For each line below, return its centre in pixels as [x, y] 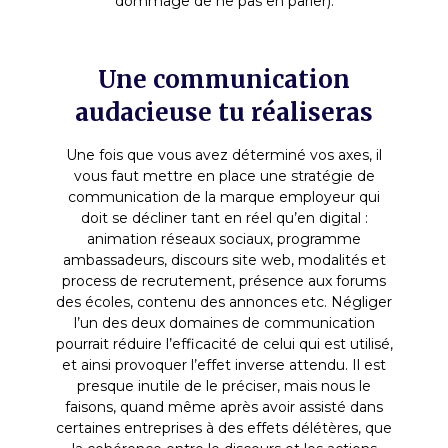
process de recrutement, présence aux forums [224, 280]
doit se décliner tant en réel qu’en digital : [224, 217]
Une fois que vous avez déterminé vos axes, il [224, 154]
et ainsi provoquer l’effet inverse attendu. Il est [224, 364]
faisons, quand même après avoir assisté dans [224, 406]
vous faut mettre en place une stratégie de [224, 175]
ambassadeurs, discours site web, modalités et [224, 259]
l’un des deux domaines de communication [224, 322]
